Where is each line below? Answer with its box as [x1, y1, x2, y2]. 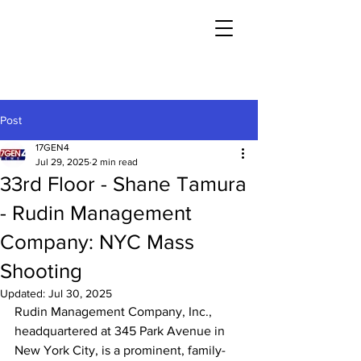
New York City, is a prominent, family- [15, 343, 226, 357]
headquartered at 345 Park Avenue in [15, 324, 228, 338]
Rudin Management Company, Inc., [15, 305, 215, 318]
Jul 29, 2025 [35, 156, 89, 168]
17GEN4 [35, 142, 69, 153]
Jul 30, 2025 [48, 287, 112, 300]
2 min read [92, 156, 138, 168]
